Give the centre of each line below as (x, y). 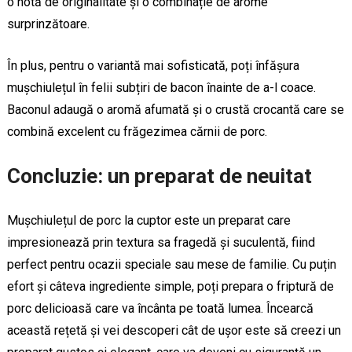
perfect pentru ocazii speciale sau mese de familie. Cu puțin (171, 264)
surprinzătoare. (48, 24)
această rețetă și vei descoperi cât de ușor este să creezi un (174, 330)
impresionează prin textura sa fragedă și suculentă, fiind (161, 242)
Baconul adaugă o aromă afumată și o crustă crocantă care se (175, 109)
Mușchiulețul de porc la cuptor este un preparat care (148, 220)
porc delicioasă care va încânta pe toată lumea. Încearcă (160, 308)
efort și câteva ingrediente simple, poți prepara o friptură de (170, 286)
